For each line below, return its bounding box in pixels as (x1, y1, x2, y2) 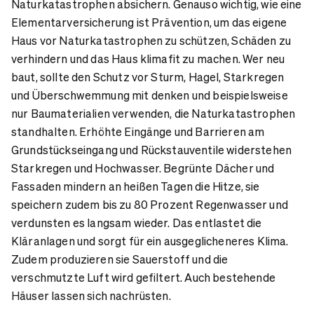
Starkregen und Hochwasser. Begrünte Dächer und (11, 161, 275, 176)
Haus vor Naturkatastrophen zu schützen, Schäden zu (11, 33, 292, 48)
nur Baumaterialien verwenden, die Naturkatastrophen (11, 106, 296, 121)
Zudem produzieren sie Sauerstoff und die (11, 252, 228, 267)
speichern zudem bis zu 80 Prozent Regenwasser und (11, 197, 288, 212)
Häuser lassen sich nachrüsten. (11, 288, 171, 303)
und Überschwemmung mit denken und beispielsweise (11, 88, 288, 103)
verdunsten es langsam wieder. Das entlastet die (11, 215, 262, 231)
